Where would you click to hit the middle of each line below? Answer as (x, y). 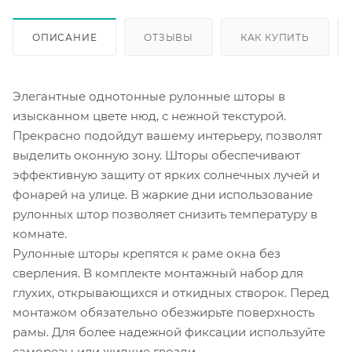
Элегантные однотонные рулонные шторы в (149, 96)
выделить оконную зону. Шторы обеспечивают (156, 155)
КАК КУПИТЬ (275, 37)
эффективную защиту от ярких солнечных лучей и (166, 174)
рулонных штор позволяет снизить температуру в (165, 214)
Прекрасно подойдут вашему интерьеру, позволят (167, 135)
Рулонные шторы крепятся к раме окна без (147, 253)
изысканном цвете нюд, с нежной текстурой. (149, 115)
